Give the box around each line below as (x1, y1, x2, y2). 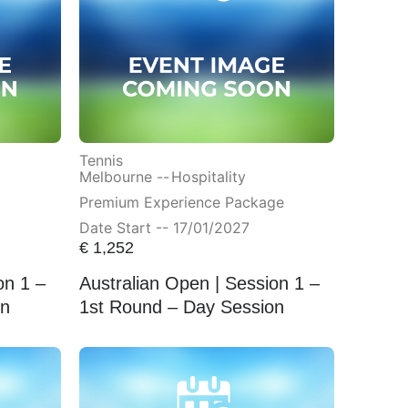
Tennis (78, 150, 123, 169)
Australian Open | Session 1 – (78, 273, 320, 294)
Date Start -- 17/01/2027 (78, 218, 250, 237)
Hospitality (170, 167, 246, 186)
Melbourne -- (78, 167, 169, 186)
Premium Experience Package (78, 192, 284, 211)
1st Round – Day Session (78, 297, 284, 318)
